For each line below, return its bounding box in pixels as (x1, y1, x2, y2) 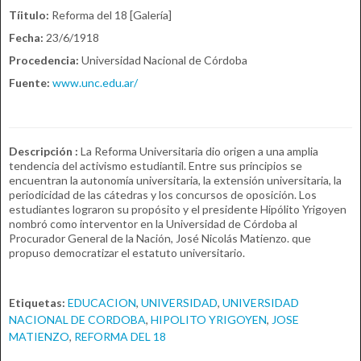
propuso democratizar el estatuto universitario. (9, 246, 246, 260)
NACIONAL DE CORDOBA (9, 313, 147, 327)
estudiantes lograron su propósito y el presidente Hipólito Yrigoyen (9, 202, 347, 217)
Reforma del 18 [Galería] (49, 8, 172, 23)
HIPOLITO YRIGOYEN (151, 313, 268, 327)
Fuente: (9, 76, 53, 90)
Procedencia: (9, 53, 80, 68)
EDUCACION (68, 296, 137, 310)
